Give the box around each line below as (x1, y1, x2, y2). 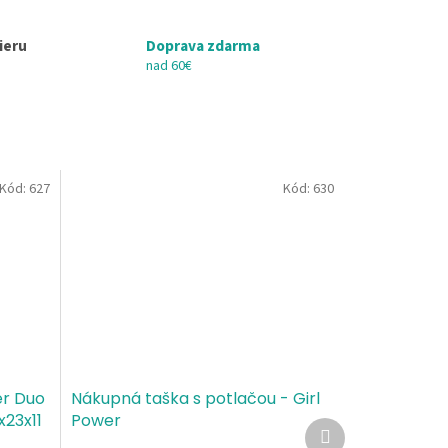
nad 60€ (145, 56, 192, 77)
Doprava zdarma (145, 35, 260, 58)
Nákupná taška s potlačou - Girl (70, 386, 320, 410)
